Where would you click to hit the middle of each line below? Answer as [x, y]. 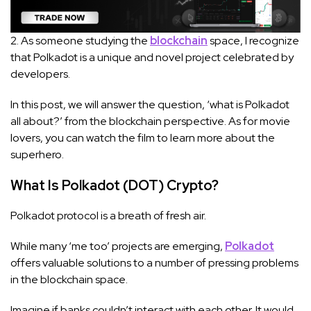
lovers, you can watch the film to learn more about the [143, 137]
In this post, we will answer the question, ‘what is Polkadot [150, 104]
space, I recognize [253, 40]
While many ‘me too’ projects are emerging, [118, 246]
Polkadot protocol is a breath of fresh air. [108, 215]
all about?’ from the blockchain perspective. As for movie [150, 121]
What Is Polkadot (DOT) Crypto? [115, 185]
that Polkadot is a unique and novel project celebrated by [152, 57]
